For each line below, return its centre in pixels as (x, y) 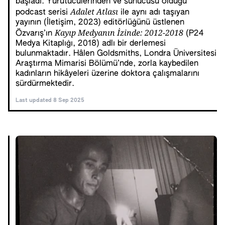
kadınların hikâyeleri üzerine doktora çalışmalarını (107, 74)
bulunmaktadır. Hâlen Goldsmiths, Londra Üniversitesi (116, 54)
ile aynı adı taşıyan (154, 13)
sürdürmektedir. (45, 84)
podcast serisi (43, 13)
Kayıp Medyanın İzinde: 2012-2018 (119, 33)
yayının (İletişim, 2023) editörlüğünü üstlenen (100, 23)
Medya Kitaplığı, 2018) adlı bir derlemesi (91, 44)
